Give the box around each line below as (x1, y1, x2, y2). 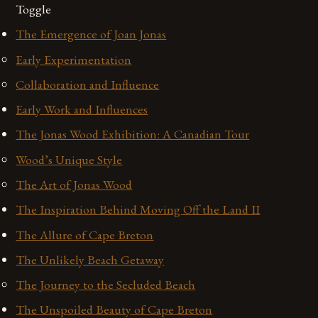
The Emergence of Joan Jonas (16, 26, 167, 43)
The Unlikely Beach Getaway (16, 251, 165, 268)
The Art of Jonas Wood (16, 175, 133, 192)
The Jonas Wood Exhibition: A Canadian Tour (16, 126, 250, 143)
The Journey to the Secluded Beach (16, 276, 196, 293)
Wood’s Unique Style (16, 150, 123, 168)
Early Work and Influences (16, 101, 148, 118)
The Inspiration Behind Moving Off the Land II (16, 201, 261, 218)
